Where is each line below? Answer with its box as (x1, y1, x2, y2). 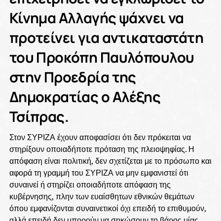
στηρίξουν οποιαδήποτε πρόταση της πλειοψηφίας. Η (9, 144, 194, 154)
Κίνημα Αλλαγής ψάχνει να (9, 8, 184, 28)
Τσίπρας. (9, 107, 69, 126)
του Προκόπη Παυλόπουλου (9, 47, 194, 67)
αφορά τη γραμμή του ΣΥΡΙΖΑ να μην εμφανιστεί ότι (9, 167, 188, 178)
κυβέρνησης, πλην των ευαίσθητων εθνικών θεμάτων (9, 191, 194, 202)
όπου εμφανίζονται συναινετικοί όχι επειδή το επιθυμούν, (9, 203, 206, 214)
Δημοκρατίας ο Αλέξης (9, 87, 161, 107)
